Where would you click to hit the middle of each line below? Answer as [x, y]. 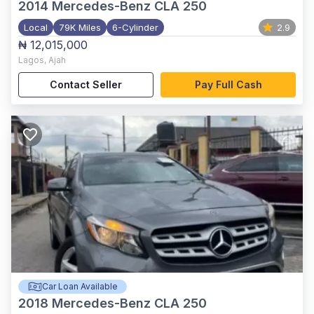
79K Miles [80, 27]
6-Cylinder [135, 27]
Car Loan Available [80, 286]
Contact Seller [86, 84]
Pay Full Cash [228, 84]
